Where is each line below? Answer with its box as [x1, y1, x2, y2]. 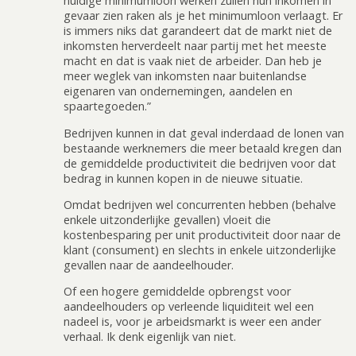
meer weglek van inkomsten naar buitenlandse [64, 68, 307, 84]
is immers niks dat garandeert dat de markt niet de [64, 23, 332, 39]
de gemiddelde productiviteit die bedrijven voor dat [64, 155, 336, 171]
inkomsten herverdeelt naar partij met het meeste [64, 38, 327, 54]
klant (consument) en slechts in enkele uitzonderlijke [64, 242, 336, 258]
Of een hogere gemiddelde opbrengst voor [64, 284, 291, 300]
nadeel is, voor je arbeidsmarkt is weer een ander [64, 314, 321, 330]
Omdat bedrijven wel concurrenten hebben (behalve [64, 197, 336, 213]
